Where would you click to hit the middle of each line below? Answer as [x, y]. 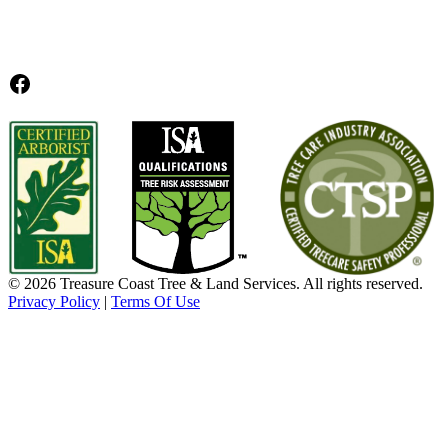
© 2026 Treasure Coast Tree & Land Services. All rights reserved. [215, 283]
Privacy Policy [54, 301]
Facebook [54, 82]
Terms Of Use [155, 301]
